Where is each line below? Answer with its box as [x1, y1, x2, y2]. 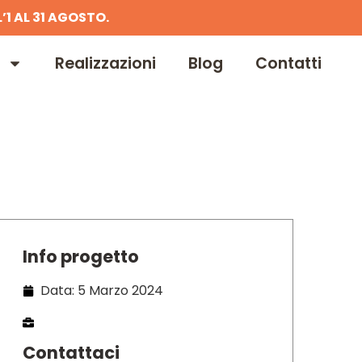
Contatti [255, 52, 322, 74]
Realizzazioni [54, 52, 156, 74]
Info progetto [22, 244, 139, 268]
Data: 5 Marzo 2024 [40, 280, 164, 300]
